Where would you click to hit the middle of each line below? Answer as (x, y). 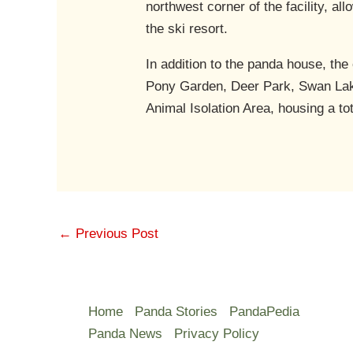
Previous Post (115, 233)
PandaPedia (264, 312)
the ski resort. (187, 28)
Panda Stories (176, 312)
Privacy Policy (217, 334)
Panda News (125, 334)
